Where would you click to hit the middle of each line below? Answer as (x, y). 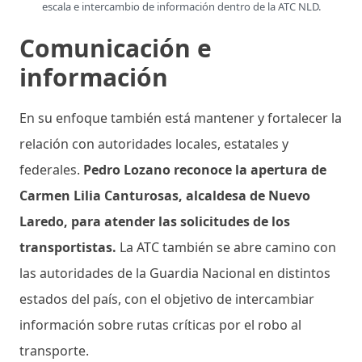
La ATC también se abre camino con (228, 248)
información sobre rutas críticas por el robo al (160, 325)
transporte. (56, 351)
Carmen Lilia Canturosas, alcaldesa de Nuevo (165, 196)
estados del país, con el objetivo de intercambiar (167, 299)
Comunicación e (116, 48)
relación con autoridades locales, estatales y (154, 144)
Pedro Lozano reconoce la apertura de (205, 170)
